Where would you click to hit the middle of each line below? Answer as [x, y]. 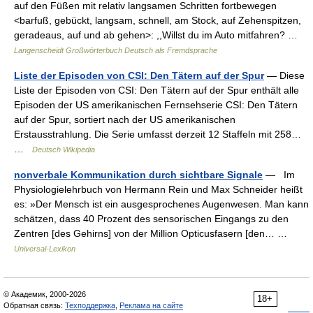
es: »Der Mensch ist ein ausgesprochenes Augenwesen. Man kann [161, 204]
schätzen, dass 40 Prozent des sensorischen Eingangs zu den [151, 219]
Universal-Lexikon [45, 249]
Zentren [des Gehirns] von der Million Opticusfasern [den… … [153, 233]
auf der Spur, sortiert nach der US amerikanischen [125, 119]
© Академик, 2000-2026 [45, 294]
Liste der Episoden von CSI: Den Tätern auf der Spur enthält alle [156, 90]
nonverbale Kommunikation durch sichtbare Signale [138, 175]
